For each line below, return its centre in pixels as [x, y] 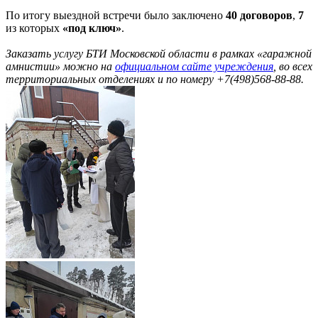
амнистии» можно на [60, 66]
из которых [34, 28]
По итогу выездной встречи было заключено [116, 15]
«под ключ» [92, 28]
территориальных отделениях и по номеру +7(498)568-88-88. [155, 79]
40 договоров [259, 15]
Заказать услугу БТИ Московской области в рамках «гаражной [159, 53]
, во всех [293, 66]
